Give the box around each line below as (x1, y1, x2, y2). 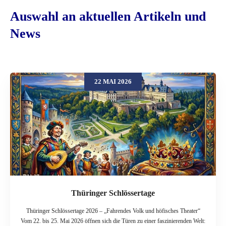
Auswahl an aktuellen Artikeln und (10, 9, 206, 24)
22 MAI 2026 (94, 77, 132, 85)
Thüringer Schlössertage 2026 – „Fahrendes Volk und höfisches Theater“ (26, 207, 200, 214)
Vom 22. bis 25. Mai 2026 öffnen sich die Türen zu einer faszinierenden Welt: (21, 217, 205, 224)
